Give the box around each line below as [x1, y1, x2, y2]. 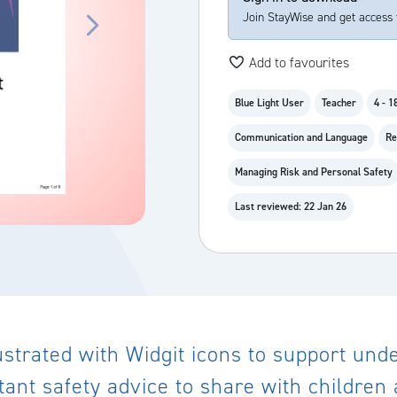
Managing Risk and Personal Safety [235, 165, 393, 179]
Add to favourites [249, 53, 349, 72]
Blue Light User [235, 96, 304, 110]
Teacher [322, 96, 356, 110]
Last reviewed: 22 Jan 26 [235, 199, 346, 214]
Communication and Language [235, 130, 368, 144]
